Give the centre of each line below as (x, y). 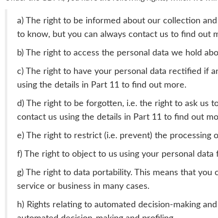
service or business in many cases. (83, 186)
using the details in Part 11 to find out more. (102, 85)
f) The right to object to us (67, 154)
